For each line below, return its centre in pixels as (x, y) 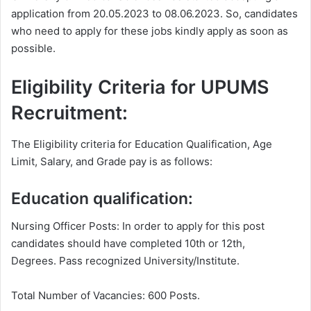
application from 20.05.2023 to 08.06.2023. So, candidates (154, 14)
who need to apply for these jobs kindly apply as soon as (150, 31)
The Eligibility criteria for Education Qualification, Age (142, 144)
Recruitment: (69, 113)
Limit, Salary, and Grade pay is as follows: (112, 161)
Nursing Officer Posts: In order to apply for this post (138, 226)
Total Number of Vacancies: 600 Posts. (106, 296)
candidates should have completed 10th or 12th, (128, 244)
